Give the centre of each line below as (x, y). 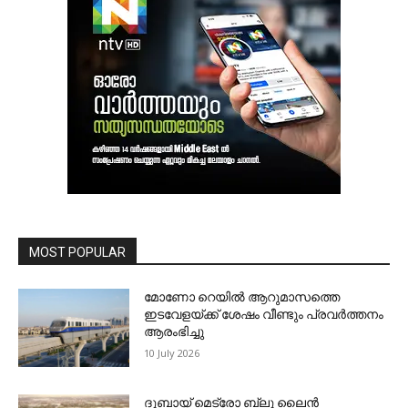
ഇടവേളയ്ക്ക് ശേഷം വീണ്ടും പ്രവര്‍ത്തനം (264, 315)
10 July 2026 (172, 353)
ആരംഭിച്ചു (174, 332)
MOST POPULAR (77, 253)
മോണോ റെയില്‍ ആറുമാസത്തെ (242, 297)
